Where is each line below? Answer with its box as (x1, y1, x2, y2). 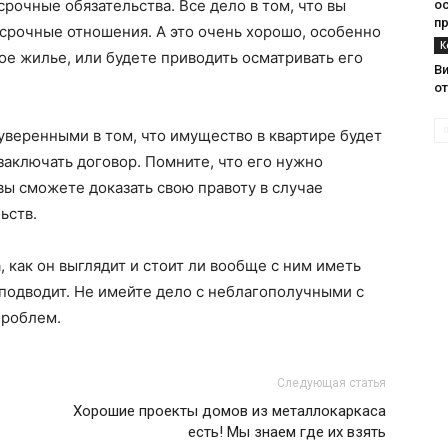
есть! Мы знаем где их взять (188, 423, 386, 441)
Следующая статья (277, 376, 386, 390)
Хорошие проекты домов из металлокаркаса (73, 402, 386, 420)
